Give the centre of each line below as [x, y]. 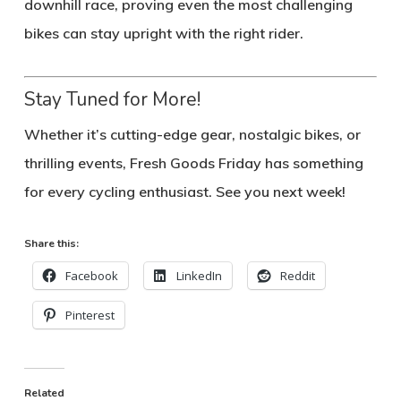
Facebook [91, 275]
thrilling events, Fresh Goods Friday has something [193, 162]
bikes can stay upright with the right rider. [163, 33]
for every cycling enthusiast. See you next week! [184, 191]
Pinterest [90, 315]
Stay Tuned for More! [112, 99]
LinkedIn [199, 275]
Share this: [51, 243]
